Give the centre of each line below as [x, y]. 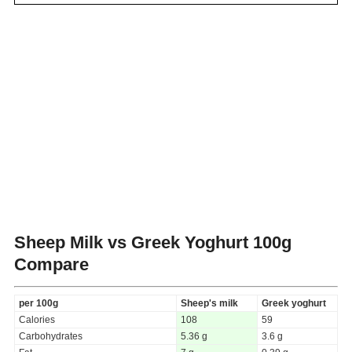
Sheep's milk [209, 303]
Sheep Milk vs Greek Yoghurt [131, 242]
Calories [37, 319]
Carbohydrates [51, 336]
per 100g [38, 303]
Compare [51, 264]
